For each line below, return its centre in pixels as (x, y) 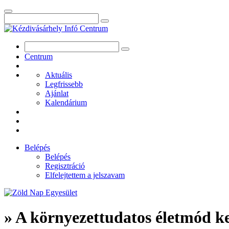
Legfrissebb (64, 84)
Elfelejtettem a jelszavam (85, 175)
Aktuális (59, 75)
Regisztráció (65, 166)
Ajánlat (57, 93)
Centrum (39, 56)
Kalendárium (66, 102)
